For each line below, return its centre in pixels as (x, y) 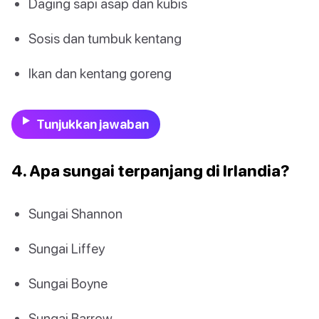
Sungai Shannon (75, 213)
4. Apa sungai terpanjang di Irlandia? (151, 170)
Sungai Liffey (67, 248)
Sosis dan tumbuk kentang (105, 38)
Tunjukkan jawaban (92, 124)
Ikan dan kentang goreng (100, 73)
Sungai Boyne (68, 283)
